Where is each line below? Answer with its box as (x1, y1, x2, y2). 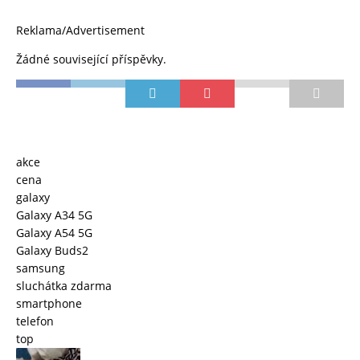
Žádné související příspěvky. (16, 51, 166, 67)
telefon (16, 313, 54, 329)
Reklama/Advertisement (16, 22, 145, 39)
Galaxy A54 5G (16, 225, 92, 241)
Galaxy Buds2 (16, 243, 88, 259)
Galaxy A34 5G (16, 207, 92, 223)
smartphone (16, 296, 82, 312)
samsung (16, 260, 65, 276)
